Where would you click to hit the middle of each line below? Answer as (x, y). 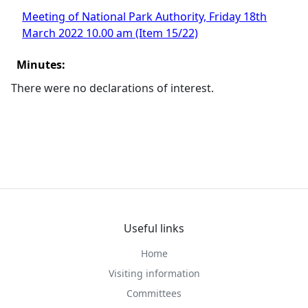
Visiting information (154, 273)
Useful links (154, 228)
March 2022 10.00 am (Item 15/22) (110, 33)
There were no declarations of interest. (113, 88)
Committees (154, 293)
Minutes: (41, 65)
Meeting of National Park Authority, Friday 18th (145, 16)
